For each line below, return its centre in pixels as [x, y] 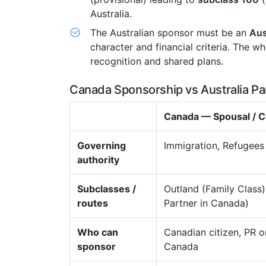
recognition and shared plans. [157, 61]
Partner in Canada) [206, 203]
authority [98, 160]
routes [93, 203]
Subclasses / [107, 189]
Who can [98, 232]
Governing [102, 145]
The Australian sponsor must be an [170, 33]
